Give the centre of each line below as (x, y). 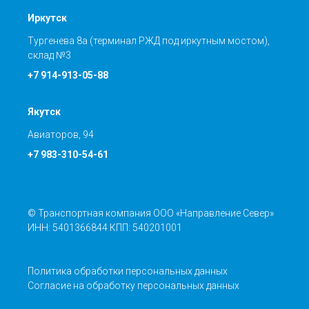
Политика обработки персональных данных (128, 271)
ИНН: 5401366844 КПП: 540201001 (105, 227)
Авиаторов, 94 (61, 134)
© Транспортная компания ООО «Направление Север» (151, 213)
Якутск (44, 111)
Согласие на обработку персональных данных (133, 285)
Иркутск (47, 18)
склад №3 (49, 55)
